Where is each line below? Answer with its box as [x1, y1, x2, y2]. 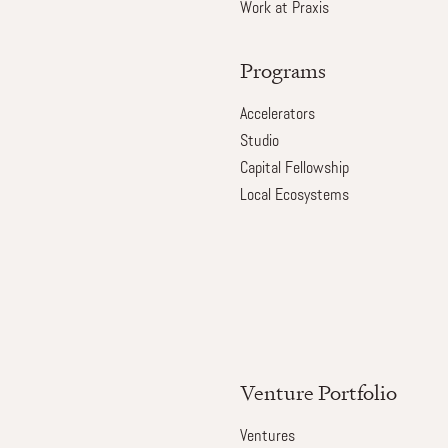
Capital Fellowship [239, 161, 349, 177]
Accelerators [239, 107, 315, 123]
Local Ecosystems [239, 188, 349, 204]
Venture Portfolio [239, 379, 397, 406]
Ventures [239, 429, 295, 445]
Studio [239, 134, 279, 150]
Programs [239, 57, 326, 84]
